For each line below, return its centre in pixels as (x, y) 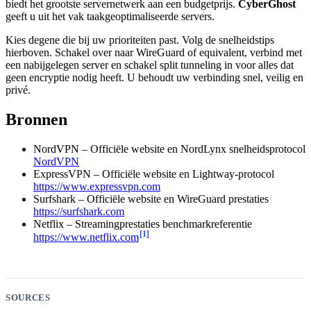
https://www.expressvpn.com (97, 187)
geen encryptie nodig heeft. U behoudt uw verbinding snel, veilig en (154, 78)
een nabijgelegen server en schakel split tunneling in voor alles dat (150, 65)
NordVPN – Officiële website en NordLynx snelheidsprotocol (169, 149)
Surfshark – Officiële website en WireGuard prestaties (151, 199)
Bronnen (36, 120)
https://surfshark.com (79, 212)
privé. (18, 90)
